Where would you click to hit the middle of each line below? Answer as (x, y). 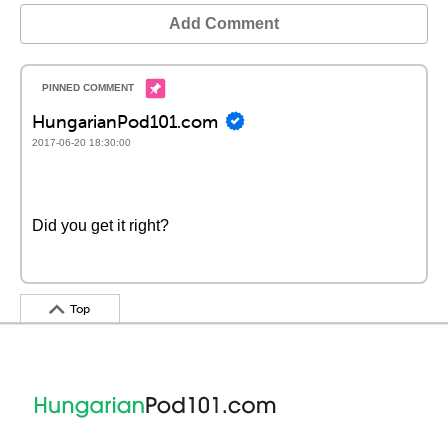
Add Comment (224, 23)
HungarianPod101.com (125, 121)
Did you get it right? (100, 225)
